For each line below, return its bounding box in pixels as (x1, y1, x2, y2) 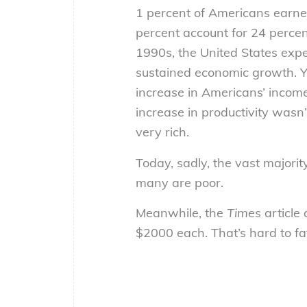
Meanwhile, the (136, 204, 227, 221)
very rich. (136, 124, 189, 140)
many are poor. (136, 174, 223, 191)
